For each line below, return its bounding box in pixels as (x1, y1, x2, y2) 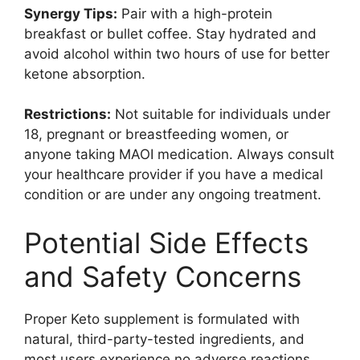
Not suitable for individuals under (111, 106, 330, 123)
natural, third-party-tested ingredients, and (24, 330, 305, 347)
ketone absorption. (24, 66, 145, 83)
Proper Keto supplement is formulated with (24, 310, 300, 327)
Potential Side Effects (24, 225, 309, 260)
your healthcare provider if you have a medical (24, 166, 323, 183)
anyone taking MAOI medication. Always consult (24, 146, 334, 163)
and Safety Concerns (24, 259, 301, 293)
